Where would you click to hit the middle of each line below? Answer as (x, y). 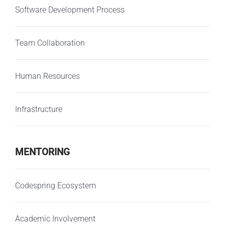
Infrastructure (38, 109)
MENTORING (42, 152)
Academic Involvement (55, 218)
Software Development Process (70, 10)
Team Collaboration (50, 43)
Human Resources (47, 76)
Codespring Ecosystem (55, 185)
